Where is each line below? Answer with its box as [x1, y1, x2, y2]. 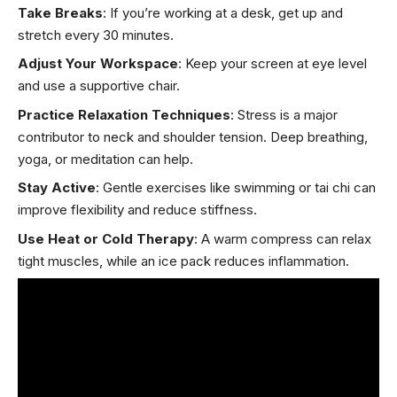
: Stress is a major [230, 105, 338, 123]
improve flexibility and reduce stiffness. [18, 201, 257, 219]
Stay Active [18, 179, 96, 197]
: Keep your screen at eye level [178, 55, 367, 73]
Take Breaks [18, 4, 103, 21]
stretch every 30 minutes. [18, 26, 174, 43]
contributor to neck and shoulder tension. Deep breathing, [18, 128, 368, 145]
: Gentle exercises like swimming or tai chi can [96, 179, 376, 197]
